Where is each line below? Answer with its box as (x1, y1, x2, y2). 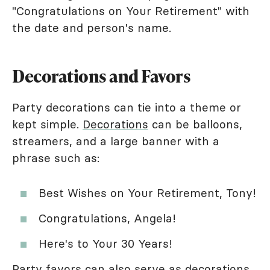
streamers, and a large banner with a (12, 134, 219, 149)
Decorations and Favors (12, 64, 190, 88)
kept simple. (12, 117, 83, 132)
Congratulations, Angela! (39, 211, 176, 226)
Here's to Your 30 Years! (39, 236, 172, 251)
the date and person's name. (12, 20, 171, 36)
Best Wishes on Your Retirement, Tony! (39, 186, 256, 201)
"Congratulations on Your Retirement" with (12, 4, 250, 19)
